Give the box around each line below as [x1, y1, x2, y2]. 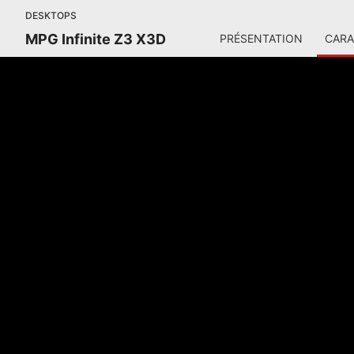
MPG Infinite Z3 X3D [25, 30, 166, 47]
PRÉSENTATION [220, 32, 303, 45]
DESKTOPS [25, 9, 77, 21]
